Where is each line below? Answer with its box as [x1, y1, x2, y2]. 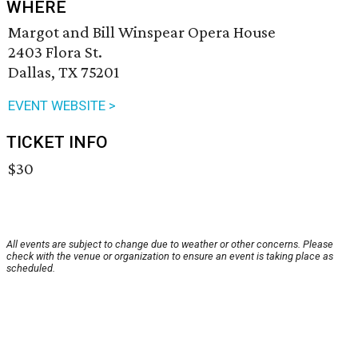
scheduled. [6, 262, 55, 275]
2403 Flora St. [8, 42, 102, 62]
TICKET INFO [6, 133, 108, 153]
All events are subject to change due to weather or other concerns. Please [6, 238, 333, 251]
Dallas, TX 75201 [8, 62, 119, 82]
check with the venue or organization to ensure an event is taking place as [6, 250, 333, 263]
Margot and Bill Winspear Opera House [8, 22, 276, 42]
